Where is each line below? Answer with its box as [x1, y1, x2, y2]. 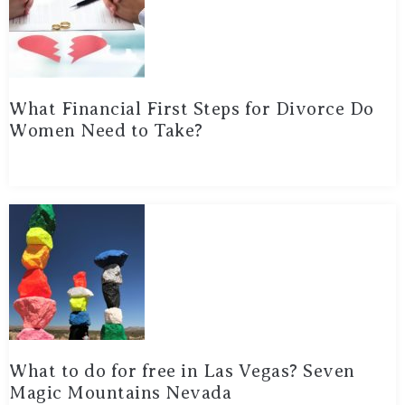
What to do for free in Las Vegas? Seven [9, 360, 355, 381]
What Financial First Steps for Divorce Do [9, 98, 374, 119]
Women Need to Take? [9, 119, 203, 141]
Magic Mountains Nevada [9, 381, 231, 403]
